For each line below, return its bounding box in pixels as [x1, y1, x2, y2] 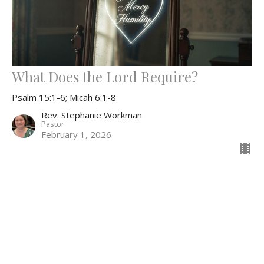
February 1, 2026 [41, 128, 111, 140]
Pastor [41, 118, 64, 129]
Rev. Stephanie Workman [41, 109, 142, 121]
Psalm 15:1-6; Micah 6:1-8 [12, 91, 116, 103]
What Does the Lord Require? [12, 67, 198, 86]
